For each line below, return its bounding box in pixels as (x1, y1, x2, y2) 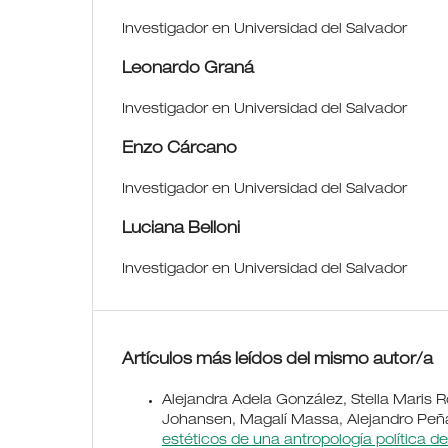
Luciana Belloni (122, 222, 240, 238)
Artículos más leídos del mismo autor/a (122, 353, 433, 369)
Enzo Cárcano (122, 141, 237, 158)
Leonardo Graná (122, 61, 254, 78)
